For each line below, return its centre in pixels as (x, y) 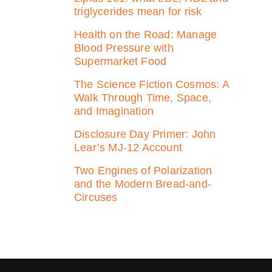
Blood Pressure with (124, 48)
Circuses (96, 197)
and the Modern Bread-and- (143, 184)
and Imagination (114, 111)
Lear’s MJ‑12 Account (128, 148)
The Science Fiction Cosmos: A (151, 84)
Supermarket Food (121, 61)
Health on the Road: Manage (146, 35)
